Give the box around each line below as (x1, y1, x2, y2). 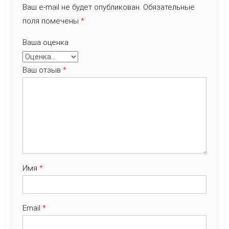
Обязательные (141, 3, 195, 12)
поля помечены (22, 16, 81, 26)
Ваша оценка (22, 38, 68, 47)
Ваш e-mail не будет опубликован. (22, 3, 141, 12)
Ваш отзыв (22, 65, 63, 75)
